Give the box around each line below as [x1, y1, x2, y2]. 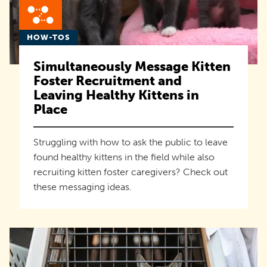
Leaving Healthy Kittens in [33, 86, 199, 103]
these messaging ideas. [33, 181, 132, 193]
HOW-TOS [27, 32, 70, 42]
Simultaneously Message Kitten [33, 58, 231, 74]
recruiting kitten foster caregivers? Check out [33, 166, 228, 178]
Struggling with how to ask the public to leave [33, 136, 228, 148]
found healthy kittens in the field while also [33, 151, 215, 163]
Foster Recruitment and [33, 72, 182, 89]
